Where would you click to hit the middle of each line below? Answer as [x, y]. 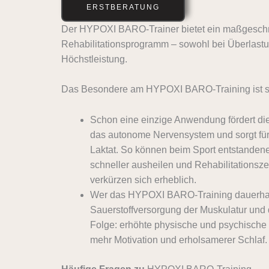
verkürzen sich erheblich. [143, 180]
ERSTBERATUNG [123, 7]
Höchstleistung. [94, 59]
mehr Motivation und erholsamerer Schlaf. [179, 240]
